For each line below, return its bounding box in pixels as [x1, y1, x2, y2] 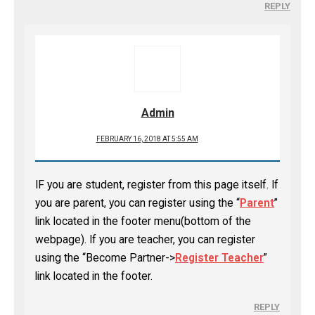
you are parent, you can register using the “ [35, 197, 240, 210]
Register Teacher [175, 252, 264, 264]
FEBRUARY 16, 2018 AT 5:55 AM [96, 135, 198, 143]
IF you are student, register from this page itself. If [35, 179, 278, 191]
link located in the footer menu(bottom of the [35, 215, 251, 228]
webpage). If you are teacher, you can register [35, 233, 255, 246]
